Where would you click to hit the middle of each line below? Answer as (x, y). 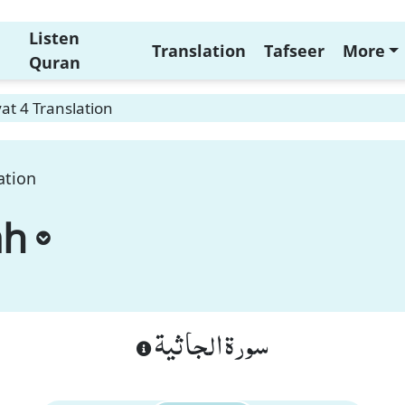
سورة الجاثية (210, 344)
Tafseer (294, 50)
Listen (54, 38)
